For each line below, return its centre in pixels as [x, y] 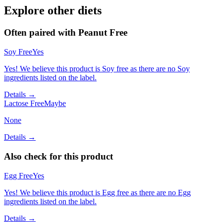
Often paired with [41, 33]
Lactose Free [24, 104]
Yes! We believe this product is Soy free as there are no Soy [97, 69]
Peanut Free [103, 33]
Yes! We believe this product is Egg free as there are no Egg [97, 192]
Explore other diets [53, 11]
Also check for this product [58, 156]
